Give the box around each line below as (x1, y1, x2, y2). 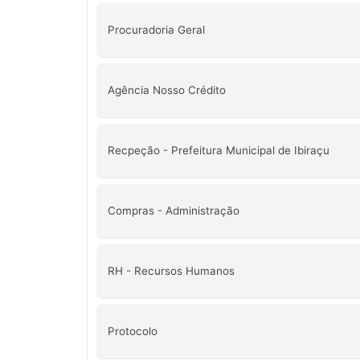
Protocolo (107, 324, 157, 337)
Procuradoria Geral (107, 23, 205, 37)
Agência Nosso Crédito (107, 84, 226, 97)
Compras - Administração (107, 204, 239, 218)
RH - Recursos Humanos (107, 264, 235, 277)
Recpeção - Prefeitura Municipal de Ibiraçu (107, 144, 329, 157)
